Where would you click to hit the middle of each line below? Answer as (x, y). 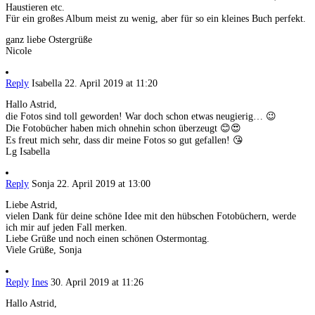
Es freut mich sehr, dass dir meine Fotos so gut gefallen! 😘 (124, 141)
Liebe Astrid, (32, 205)
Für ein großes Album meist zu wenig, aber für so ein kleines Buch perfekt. (156, 19)
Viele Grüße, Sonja (44, 250)
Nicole (19, 51)
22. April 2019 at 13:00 (104, 184)
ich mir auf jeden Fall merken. (66, 228)
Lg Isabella (28, 152)
